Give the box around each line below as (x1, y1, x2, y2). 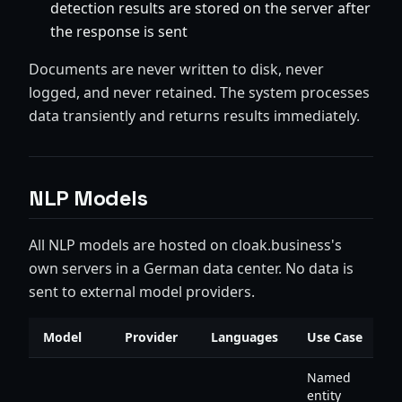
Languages (211, 328, 278, 345)
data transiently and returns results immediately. (29, 106, 360, 126)
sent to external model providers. (29, 282, 255, 301)
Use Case (307, 328, 363, 345)
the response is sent (50, 22, 188, 41)
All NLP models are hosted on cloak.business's (29, 235, 342, 255)
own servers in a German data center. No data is (29, 258, 354, 278)
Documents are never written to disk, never (29, 59, 324, 79)
